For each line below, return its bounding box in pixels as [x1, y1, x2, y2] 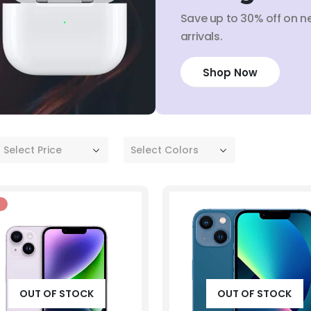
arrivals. [180, 28, 223, 45]
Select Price [3, 142, 62, 157]
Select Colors [131, 142, 199, 157]
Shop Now [202, 65, 258, 80]
